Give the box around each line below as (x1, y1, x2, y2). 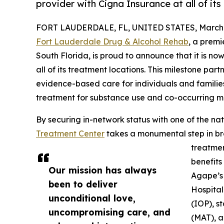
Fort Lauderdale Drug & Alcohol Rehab (36, 36, 188, 46)
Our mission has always (48, 164, 156, 175)
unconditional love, (48, 192, 135, 203)
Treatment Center (36, 128, 104, 138)
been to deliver (48, 178, 117, 189)
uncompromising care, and (48, 206, 170, 217)
